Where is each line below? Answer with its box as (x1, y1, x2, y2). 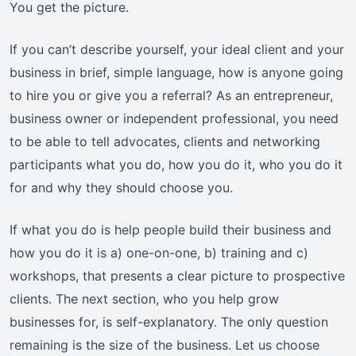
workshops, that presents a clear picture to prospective (10, 268, 345, 284)
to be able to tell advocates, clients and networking (10, 133, 320, 150)
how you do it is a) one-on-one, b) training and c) (10, 245, 308, 261)
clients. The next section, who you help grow (10, 291, 279, 308)
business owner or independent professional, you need (10, 110, 339, 127)
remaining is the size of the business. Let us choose (10, 337, 319, 354)
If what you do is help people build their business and (10, 222, 331, 238)
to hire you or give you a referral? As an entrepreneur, (10, 87, 333, 104)
